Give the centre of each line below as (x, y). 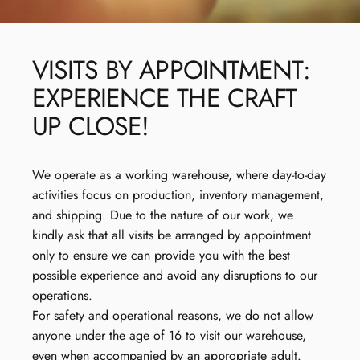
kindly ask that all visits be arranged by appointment (172, 235)
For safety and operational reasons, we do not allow (173, 315)
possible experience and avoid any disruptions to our (175, 275)
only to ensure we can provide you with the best (161, 255)
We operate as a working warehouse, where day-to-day (179, 174)
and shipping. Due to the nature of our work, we (163, 215)
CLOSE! (109, 127)
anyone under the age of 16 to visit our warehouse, (169, 335)
